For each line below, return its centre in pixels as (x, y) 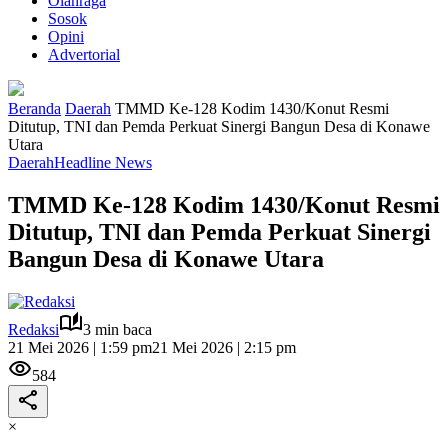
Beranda (34, 108)
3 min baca (117, 329)
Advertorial (84, 54)
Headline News (103, 162)
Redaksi (33, 329)
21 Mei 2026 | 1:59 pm (80, 347)
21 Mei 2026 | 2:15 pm (224, 347)
